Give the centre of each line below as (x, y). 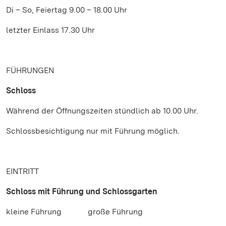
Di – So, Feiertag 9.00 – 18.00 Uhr (67, 10)
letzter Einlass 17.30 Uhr (50, 30)
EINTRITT (22, 171)
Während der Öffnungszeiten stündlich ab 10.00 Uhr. (102, 111)
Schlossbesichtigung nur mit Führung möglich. (93, 131)
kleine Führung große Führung (88, 212)
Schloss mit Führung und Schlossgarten (82, 191)
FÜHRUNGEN (30, 70)
